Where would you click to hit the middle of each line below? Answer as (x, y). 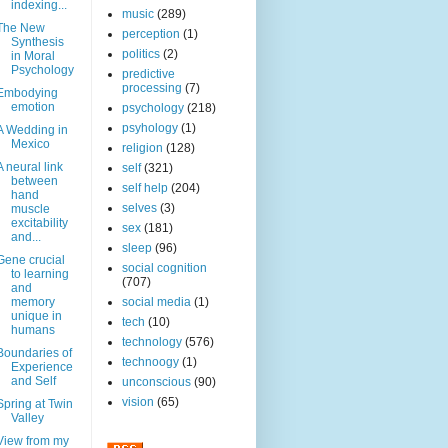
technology (152, 342)
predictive (148, 74)
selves (139, 208)
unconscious (156, 382)
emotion (32, 107)
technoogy (150, 362)
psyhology (150, 128)
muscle (30, 209)
